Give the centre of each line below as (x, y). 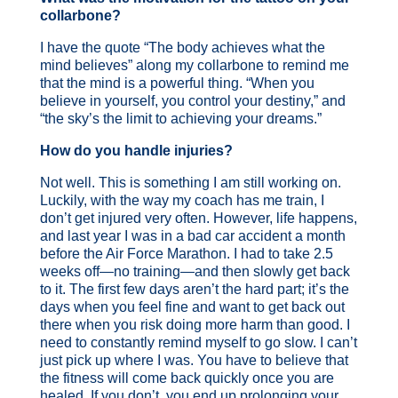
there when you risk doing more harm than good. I (195, 324)
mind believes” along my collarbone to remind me (194, 65)
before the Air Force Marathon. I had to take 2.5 (186, 253)
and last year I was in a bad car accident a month (192, 235)
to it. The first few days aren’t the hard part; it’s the (194, 289)
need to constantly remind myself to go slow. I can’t (198, 342)
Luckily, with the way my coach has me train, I (182, 200)
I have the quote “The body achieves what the (182, 47)
